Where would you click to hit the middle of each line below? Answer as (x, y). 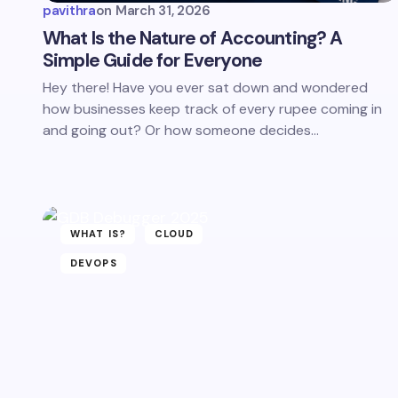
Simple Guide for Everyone (153, 60)
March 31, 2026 (163, 11)
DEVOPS (94, 263)
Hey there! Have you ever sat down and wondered (205, 88)
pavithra (69, 11)
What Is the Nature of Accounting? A (193, 38)
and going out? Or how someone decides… (181, 130)
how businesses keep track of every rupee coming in (212, 109)
